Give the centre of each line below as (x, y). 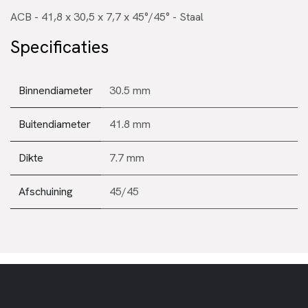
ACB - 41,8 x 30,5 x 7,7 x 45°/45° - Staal (107, 16)
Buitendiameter (55, 124)
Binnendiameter (56, 90)
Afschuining (46, 191)
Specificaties (59, 46)
